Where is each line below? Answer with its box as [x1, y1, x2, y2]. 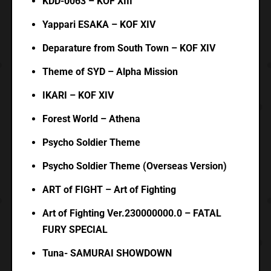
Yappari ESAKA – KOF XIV [42, 19, 155, 31]
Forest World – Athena [42, 113, 140, 125]
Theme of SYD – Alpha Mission [42, 66, 178, 78]
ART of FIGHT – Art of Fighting [42, 184, 176, 196]
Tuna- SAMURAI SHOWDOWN [42, 247, 172, 260]
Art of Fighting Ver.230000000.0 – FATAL [42, 207, 221, 220]
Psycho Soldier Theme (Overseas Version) [42, 160, 227, 172]
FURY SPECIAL [42, 224, 108, 236]
